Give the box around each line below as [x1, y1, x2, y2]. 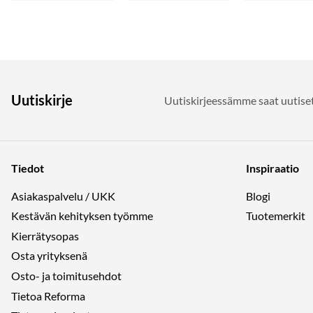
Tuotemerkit [246, 209, 305, 223]
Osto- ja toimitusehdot [11, 269, 122, 283]
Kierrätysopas [11, 228, 79, 242]
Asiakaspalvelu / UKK [11, 189, 115, 203]
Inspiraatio [246, 161, 299, 175]
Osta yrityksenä [11, 249, 87, 263]
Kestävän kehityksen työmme [11, 209, 153, 223]
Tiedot [11, 161, 44, 175]
